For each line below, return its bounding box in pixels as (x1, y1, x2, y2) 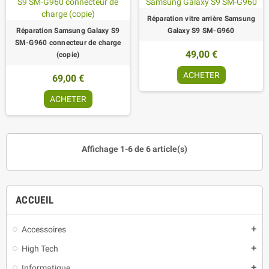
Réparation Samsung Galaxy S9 (16, 26, 120, 35)
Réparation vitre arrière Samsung (147, 14, 256, 23)
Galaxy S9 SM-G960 (168, 26, 235, 35)
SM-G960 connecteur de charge (14, 38, 121, 47)
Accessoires (22, 224, 66, 234)
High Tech (22, 243, 58, 253)
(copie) (56, 50, 80, 59)
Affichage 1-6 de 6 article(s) (82, 144, 187, 154)
